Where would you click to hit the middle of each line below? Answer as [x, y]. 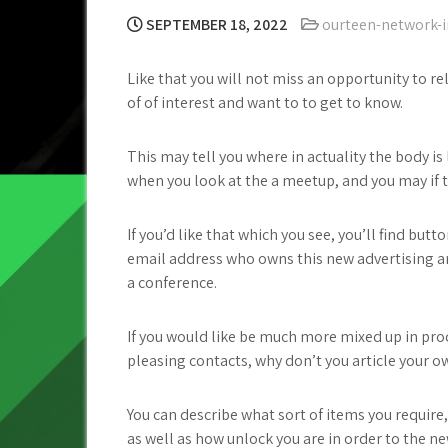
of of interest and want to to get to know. [265, 102]
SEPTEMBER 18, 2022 [215, 24]
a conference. [172, 282]
